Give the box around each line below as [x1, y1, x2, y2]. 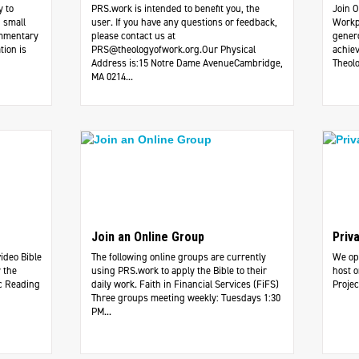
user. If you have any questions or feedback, [91, 15, 277, 30]
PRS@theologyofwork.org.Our [91, 42, 218, 57]
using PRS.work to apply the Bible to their [91, 264, 267, 278]
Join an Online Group [91, 229, 204, 245]
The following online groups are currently [91, 250, 266, 264]
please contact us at [91, 29, 175, 43]
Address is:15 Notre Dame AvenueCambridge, [91, 56, 283, 71]
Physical [217, 42, 256, 57]
